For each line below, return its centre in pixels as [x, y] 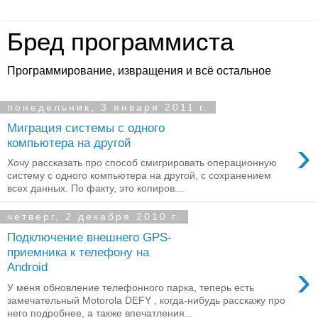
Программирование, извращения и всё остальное [139, 71]
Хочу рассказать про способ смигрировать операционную [142, 163]
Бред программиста [120, 42]
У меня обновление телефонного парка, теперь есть [131, 287]
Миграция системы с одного [86, 127]
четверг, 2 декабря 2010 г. [94, 217]
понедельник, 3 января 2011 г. [108, 107]
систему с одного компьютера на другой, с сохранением [139, 176]
